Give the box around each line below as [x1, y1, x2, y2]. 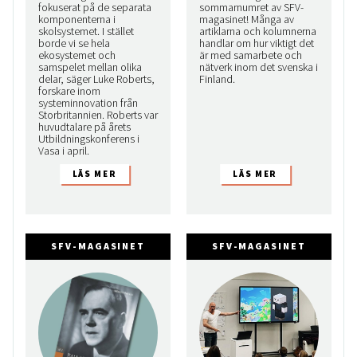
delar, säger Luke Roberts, [38, 72, 155, 87]
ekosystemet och [38, 48, 116, 63]
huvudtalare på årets [38, 120, 131, 135]
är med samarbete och [198, 48, 302, 63]
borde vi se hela [38, 36, 110, 51]
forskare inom [38, 84, 100, 99]
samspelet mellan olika [38, 60, 142, 75]
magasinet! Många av [198, 12, 294, 27]
